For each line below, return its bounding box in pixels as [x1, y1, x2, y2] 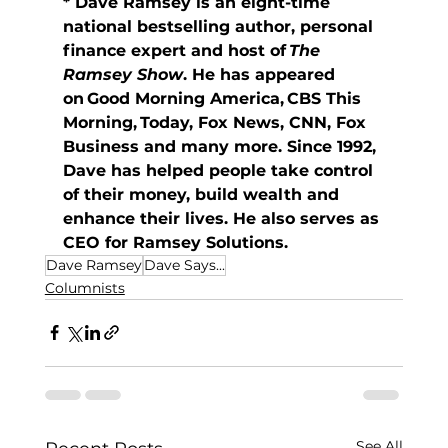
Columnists [44, 278, 125, 297]
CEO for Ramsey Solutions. [62, 232, 293, 252]
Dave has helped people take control [62, 160, 378, 180]
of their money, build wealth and [62, 184, 344, 204]
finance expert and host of [62, 40, 289, 60]
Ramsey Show [62, 64, 183, 84]
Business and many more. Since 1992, [62, 136, 381, 156]
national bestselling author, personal [62, 16, 378, 36]
